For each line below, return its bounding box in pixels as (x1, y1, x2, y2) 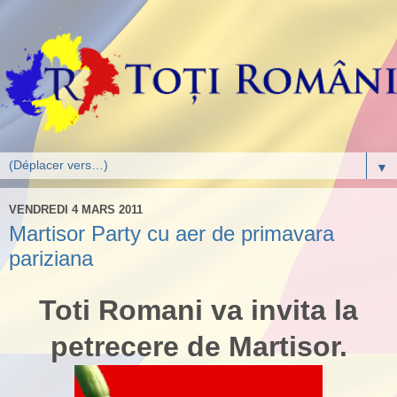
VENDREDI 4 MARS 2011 (9, 202, 143, 216)
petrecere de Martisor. (50, 330, 347, 362)
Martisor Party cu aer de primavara (9, 222, 334, 246)
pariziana (9, 246, 93, 271)
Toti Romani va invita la (39, 293, 358, 326)
